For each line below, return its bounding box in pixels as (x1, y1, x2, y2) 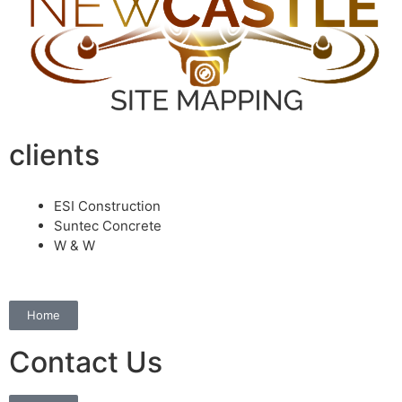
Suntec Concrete (54, 216, 162, 234)
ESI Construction (54, 197, 161, 214)
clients (9, 136, 100, 172)
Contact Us (9, 344, 162, 380)
